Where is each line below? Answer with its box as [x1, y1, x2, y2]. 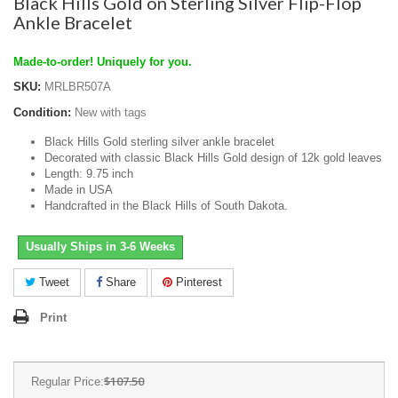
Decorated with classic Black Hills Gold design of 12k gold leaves [44, 151, 382, 164]
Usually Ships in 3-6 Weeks [26, 240, 175, 253]
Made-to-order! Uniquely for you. [13, 55, 192, 68]
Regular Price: [31, 375, 104, 388]
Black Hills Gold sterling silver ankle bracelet [44, 135, 275, 148]
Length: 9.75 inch [44, 167, 133, 180]
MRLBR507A [44, 80, 111, 93]
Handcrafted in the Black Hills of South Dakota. [44, 199, 291, 212]
